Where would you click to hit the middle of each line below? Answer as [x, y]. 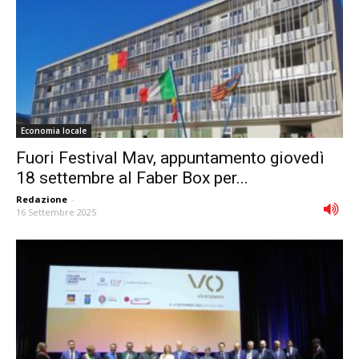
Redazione [42, 200]
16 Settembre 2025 [56, 212]
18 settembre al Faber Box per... [132, 178]
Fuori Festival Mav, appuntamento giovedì [170, 158]
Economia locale [54, 131]
